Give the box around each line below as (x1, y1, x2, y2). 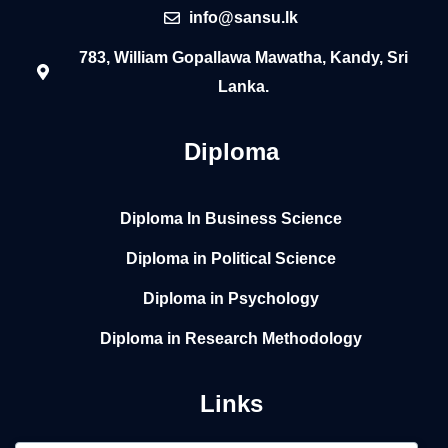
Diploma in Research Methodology (100, 329, 363, 347)
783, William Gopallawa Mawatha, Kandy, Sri (79, 49, 409, 67)
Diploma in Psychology (143, 289, 320, 307)
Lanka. (218, 78, 270, 96)
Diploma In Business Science (120, 209, 343, 227)
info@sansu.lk (189, 9, 299, 27)
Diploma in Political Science (126, 249, 337, 267)
